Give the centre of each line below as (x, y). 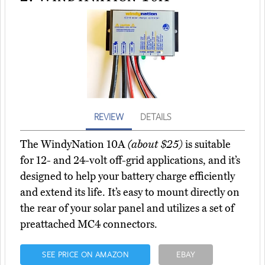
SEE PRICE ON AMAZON (85, 255)
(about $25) (155, 145)
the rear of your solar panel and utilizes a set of (127, 209)
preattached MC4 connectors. (89, 224)
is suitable (207, 145)
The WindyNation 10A (74, 145)
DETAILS (156, 117)
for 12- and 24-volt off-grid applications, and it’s (130, 161)
